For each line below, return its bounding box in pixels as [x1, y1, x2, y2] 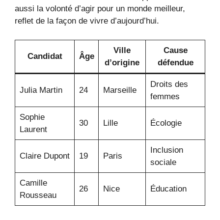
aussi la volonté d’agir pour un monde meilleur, [15, 4, 185, 14]
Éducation [150, 184, 187, 193]
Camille [19, 178, 47, 188]
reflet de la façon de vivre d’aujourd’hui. [15, 16, 159, 26]
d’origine [105, 57, 139, 67]
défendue [157, 57, 193, 67]
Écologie [150, 118, 182, 128]
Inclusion [150, 145, 183, 155]
